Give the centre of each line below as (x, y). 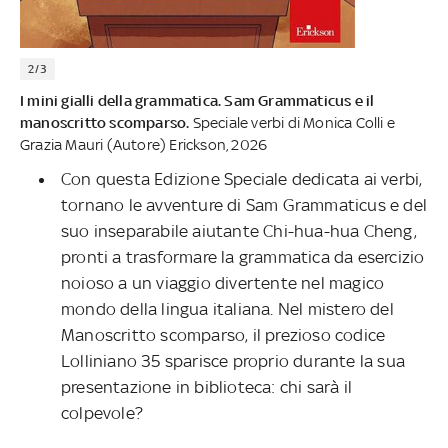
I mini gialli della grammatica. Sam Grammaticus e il (197, 100)
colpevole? (102, 412)
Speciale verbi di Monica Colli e (292, 122)
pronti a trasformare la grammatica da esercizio (243, 256)
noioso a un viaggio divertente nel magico (223, 282)
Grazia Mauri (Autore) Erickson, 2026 (144, 144)
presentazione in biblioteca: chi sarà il (206, 386)
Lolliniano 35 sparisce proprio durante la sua (233, 360)
